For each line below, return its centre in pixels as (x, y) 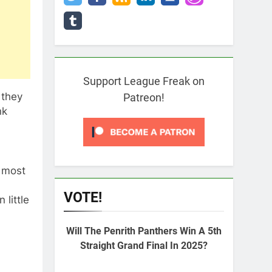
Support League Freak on (144, 81)
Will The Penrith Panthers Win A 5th (144, 231)
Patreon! (144, 97)
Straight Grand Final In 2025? (144, 246)
